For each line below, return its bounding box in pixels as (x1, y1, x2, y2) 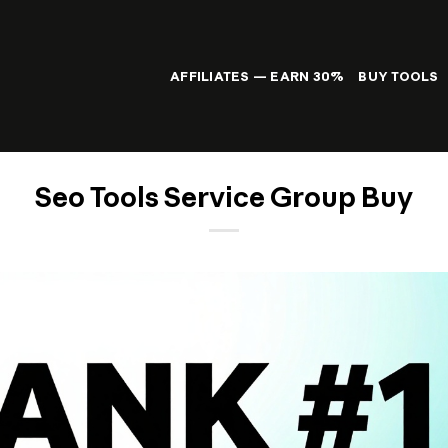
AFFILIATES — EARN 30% (170, 68, 345, 84)
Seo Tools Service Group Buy (35, 180, 413, 214)
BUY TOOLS (358, 68, 439, 84)
